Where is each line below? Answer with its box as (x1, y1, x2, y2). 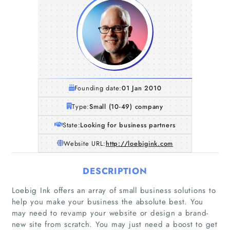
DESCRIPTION (83, 164, 147, 177)
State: (62, 120, 81, 130)
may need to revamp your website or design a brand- (11, 207, 208, 219)
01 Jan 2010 (122, 83, 162, 93)
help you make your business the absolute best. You (11, 196, 203, 207)
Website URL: (64, 138, 106, 148)
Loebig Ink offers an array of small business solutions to (11, 184, 216, 196)
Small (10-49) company (89, 101, 163, 111)
